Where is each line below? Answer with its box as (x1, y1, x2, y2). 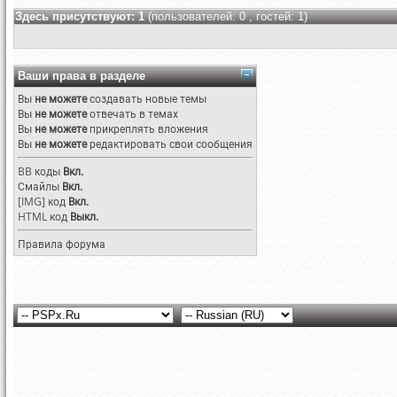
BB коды (18, 164, 60, 179)
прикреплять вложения (87, 121, 208, 136)
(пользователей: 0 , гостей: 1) (148, 10, 307, 23)
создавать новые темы (87, 91, 206, 106)
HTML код (18, 209, 70, 224)
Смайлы (18, 179, 59, 194)
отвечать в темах (87, 106, 178, 121)
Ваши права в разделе (18, 69, 145, 82)
